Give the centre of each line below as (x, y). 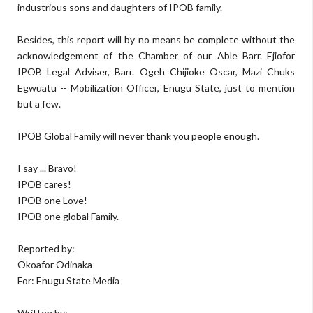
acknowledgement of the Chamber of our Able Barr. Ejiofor (156, 56)
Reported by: (46, 248)
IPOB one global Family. (68, 216)
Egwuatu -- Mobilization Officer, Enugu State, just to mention (156, 88)
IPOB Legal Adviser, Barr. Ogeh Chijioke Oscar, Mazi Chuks (156, 72)
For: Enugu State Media (68, 281)
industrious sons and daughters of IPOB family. (120, 7)
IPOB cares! (44, 184)
